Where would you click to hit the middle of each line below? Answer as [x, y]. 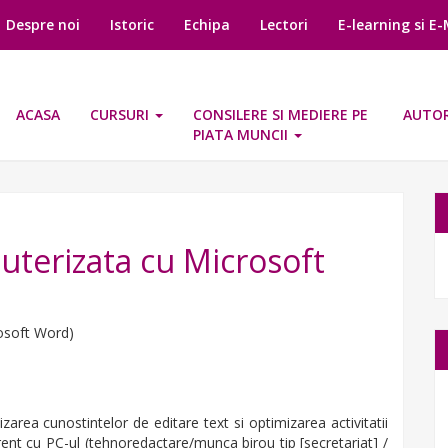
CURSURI [121, 114]
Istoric [132, 24]
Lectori [284, 24]
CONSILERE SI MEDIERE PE [280, 114]
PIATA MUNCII [242, 134]
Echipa [207, 24]
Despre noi [43, 24]
